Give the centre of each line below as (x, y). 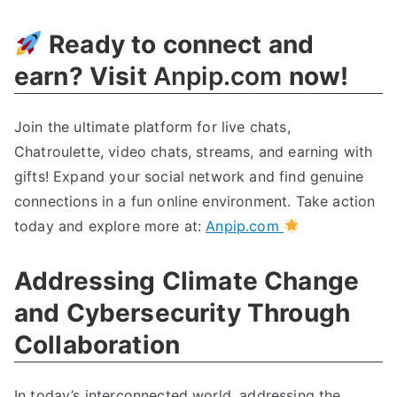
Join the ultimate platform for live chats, (152, 127)
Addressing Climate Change (187, 281)
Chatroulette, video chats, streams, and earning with (194, 152)
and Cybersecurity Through (183, 313)
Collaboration (97, 345)
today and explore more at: (110, 226)
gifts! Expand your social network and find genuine (189, 176)
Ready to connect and (178, 44)
